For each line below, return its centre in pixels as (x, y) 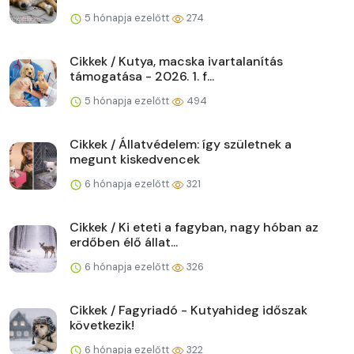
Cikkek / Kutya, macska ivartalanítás (176, 62)
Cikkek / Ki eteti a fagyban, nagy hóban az (194, 228)
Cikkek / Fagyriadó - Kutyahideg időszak (188, 311)
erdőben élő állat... (124, 243)
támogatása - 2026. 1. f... (142, 77)
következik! (102, 326)
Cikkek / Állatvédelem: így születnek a (181, 145)
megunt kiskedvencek (135, 160)
